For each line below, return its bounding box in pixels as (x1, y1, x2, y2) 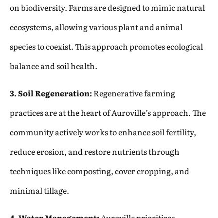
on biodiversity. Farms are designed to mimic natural (10, 1, 205, 13)
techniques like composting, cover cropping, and (10, 164, 189, 177)
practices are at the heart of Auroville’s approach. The (10, 106, 206, 118)
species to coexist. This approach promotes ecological (10, 40, 203, 52)
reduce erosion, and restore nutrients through (10, 145, 180, 157)
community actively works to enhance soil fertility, (10, 126, 196, 138)
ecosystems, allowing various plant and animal (10, 20, 182, 33)
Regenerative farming (92, 87, 175, 99)
